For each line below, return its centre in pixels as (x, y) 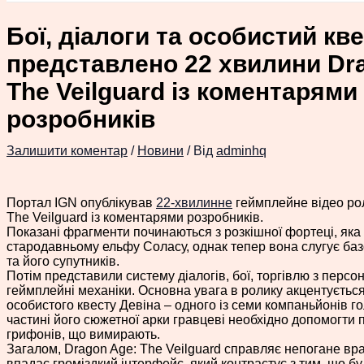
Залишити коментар (67, 150)
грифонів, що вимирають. (83, 334)
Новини (160, 150)
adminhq (241, 150)
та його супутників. (63, 261)
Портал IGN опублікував (81, 202)
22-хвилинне (194, 202)
